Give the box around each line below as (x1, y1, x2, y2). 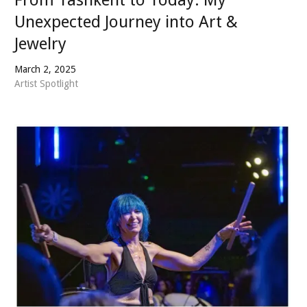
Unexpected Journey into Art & (14, 12, 238, 32)
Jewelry (14, 34, 66, 53)
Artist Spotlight (14, 77, 78, 89)
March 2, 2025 (14, 63, 76, 75)
